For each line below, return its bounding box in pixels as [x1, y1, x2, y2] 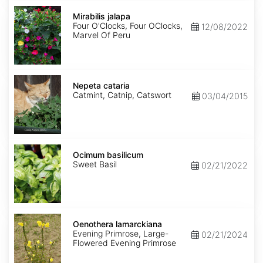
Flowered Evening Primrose [73, 238, 176, 248]
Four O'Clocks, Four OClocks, [73, 21, 183, 31]
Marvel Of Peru [73, 30, 130, 41]
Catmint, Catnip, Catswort [73, 90, 171, 100]
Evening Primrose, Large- [73, 228, 168, 239]
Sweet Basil [73, 159, 117, 170]
